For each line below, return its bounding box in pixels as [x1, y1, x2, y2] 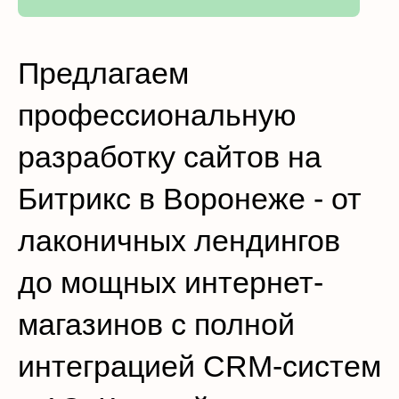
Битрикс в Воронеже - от [18, 182, 362, 216]
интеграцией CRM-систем [18, 349, 381, 383]
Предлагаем [18, 56, 189, 90]
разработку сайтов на [18, 140, 322, 174]
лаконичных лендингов [18, 224, 340, 257]
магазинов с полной [18, 307, 295, 341]
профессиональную [18, 98, 297, 132]
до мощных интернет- [18, 265, 323, 299]
